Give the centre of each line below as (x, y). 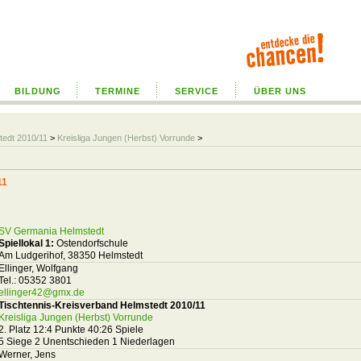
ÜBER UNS (280, 91)
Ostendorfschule (91, 243)
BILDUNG (37, 91)
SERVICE (197, 91)
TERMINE (117, 91)
